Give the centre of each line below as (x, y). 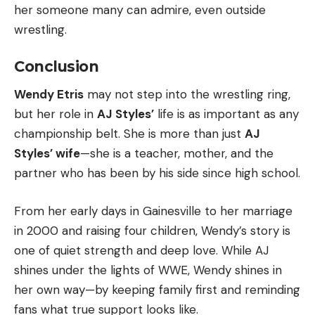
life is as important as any (226, 114)
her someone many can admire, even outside (140, 9)
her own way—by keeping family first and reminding (157, 289)
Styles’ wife (47, 154)
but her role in (56, 114)
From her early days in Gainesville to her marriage (153, 211)
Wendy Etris (49, 95)
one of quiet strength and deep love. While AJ (141, 250)
